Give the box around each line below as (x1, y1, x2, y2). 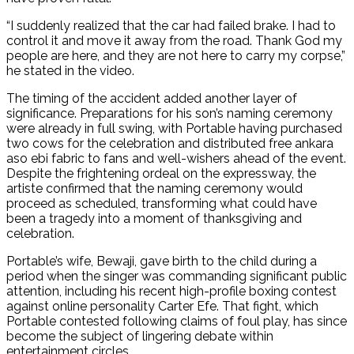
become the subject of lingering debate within (6, 328, 273, 344)
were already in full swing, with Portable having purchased (6, 120, 342, 136)
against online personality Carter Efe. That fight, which (6, 298, 318, 314)
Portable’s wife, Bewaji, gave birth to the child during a (6, 253, 317, 269)
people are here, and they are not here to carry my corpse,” (6, 47, 345, 63)
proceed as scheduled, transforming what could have (6, 195, 317, 211)
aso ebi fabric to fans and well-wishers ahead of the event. (6, 150, 346, 166)
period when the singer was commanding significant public (6, 268, 347, 284)
